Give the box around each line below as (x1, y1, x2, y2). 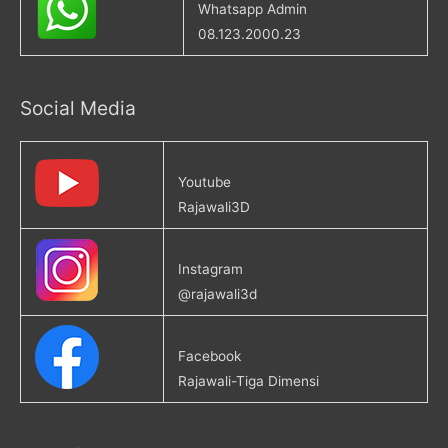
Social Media (20, 95, 136, 120)
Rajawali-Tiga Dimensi (177, 373, 319, 390)
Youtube (177, 174, 231, 191)
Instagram (177, 261, 243, 278)
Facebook (177, 348, 241, 365)
